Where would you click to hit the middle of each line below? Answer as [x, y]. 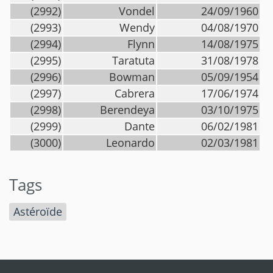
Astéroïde [38, 211]
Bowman [132, 77]
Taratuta [133, 60]
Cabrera [135, 93]
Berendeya [127, 110]
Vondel [137, 11]
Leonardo [130, 143]
